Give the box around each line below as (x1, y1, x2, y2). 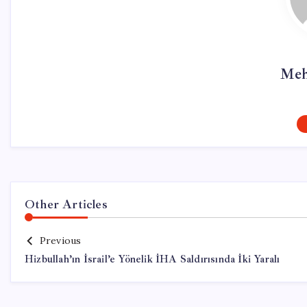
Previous (39, 234, 82, 247)
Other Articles (25, 197, 108, 212)
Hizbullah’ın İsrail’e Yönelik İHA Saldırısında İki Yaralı (25, 253, 280, 266)
